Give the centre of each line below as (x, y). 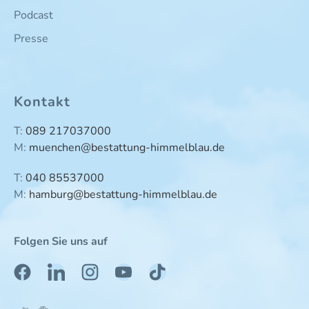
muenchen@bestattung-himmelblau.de (127, 148)
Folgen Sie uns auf (61, 241)
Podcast (33, 15)
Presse (31, 39)
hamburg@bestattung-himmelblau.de (123, 195)
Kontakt (42, 102)
